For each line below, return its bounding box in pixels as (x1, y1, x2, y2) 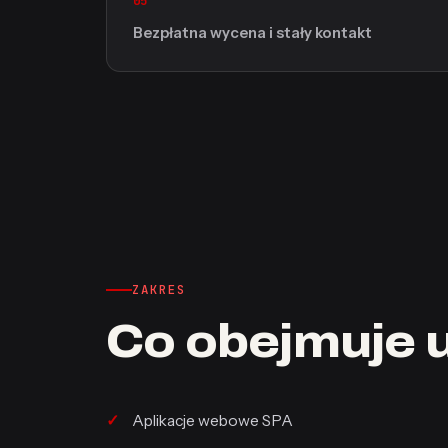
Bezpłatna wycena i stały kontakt (133, 24, 372, 42)
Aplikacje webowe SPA (132, 411, 293, 430)
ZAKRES (132, 281, 186, 298)
